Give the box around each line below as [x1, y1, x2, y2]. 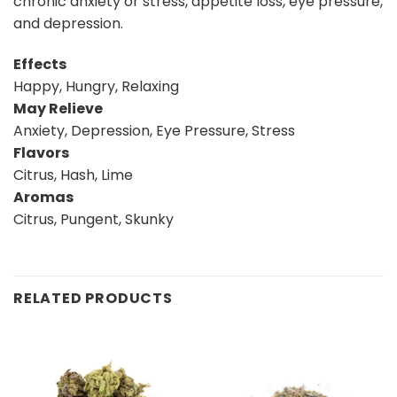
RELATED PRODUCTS [13, 287, 173, 308]
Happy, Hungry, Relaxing [13, 76, 179, 97]
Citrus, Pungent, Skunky [13, 209, 174, 230]
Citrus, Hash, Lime [13, 165, 133, 186]
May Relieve [13, 98, 103, 120]
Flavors [13, 143, 69, 164]
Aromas [13, 187, 74, 208]
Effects [13, 54, 66, 75]
